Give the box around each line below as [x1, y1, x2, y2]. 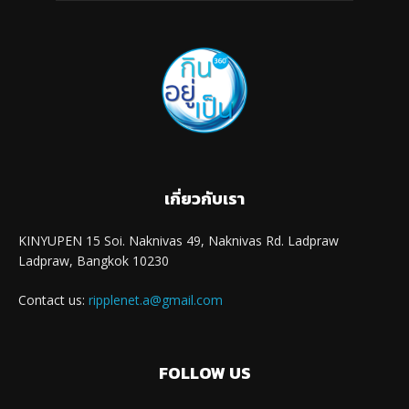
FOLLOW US [158, 360, 251, 385]
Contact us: [18, 290, 89, 309]
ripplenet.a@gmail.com [89, 290, 223, 309]
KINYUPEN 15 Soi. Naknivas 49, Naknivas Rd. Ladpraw [18, 231, 339, 249]
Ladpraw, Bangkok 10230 [18, 251, 169, 269]
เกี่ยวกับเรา [164, 185, 245, 211]
